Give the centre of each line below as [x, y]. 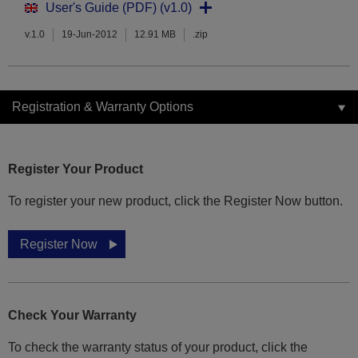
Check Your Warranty [72, 316]
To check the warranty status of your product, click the [158, 348]
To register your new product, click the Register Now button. [175, 201]
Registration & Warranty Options [103, 107]
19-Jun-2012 [89, 35]
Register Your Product [76, 169]
